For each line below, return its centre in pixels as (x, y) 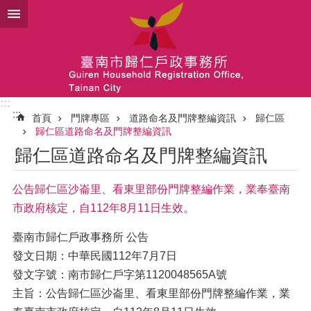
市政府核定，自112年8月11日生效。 (103, 208)
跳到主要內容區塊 (51, 14)
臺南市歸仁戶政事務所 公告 (81, 237)
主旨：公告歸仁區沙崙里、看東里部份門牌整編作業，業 (151, 293)
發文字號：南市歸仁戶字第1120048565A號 (120, 275)
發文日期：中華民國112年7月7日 (95, 256)
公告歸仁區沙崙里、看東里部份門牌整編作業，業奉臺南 (151, 189)
